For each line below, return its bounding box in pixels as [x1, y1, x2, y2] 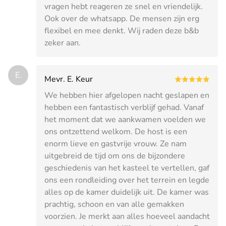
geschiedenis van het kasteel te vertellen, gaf [44, 162, 209, 174]
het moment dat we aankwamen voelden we [44, 114, 206, 125]
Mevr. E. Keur [44, 73, 93, 85]
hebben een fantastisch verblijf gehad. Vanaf [44, 101, 204, 113]
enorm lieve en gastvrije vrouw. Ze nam [44, 138, 187, 149]
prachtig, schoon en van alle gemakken [44, 198, 184, 210]
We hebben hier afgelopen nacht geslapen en [44, 89, 209, 101]
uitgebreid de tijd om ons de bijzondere [44, 150, 185, 161]
